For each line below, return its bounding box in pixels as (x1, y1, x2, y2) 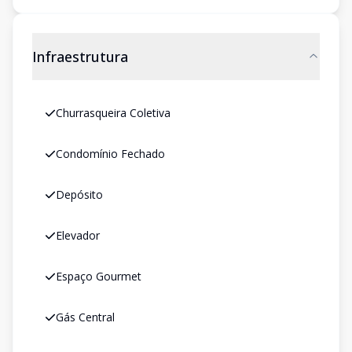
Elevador (56, 228, 100, 243)
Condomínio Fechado (56, 146, 165, 161)
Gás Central (56, 310, 115, 324)
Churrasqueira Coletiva (56, 105, 170, 120)
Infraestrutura (32, 47, 128, 66)
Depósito (56, 187, 103, 202)
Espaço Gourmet (56, 269, 141, 284)
